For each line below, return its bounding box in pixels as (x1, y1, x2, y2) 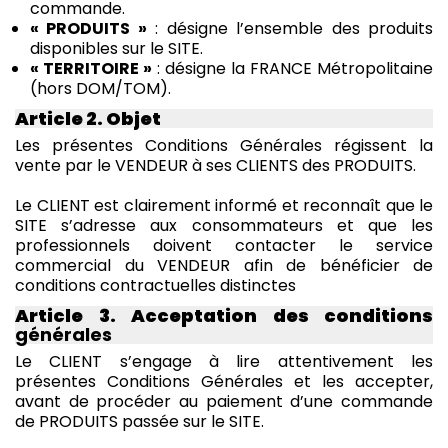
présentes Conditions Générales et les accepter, (15, 369, 433, 393)
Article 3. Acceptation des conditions (15, 302, 433, 328)
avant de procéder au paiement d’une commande (15, 389, 433, 413)
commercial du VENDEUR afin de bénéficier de (15, 253, 433, 277)
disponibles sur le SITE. (30, 36, 203, 60)
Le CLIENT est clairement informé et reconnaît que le (15, 193, 433, 217)
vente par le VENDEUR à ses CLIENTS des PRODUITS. (15, 153, 416, 177)
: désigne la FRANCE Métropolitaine (152, 56, 433, 80)
